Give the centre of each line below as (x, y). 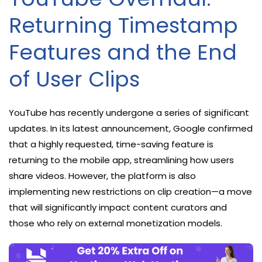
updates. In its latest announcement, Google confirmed (131, 128)
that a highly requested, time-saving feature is (111, 144)
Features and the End (123, 52)
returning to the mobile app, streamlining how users (121, 160)
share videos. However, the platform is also (102, 175)
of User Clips (74, 79)
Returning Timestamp (123, 25)
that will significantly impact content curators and (118, 207)
